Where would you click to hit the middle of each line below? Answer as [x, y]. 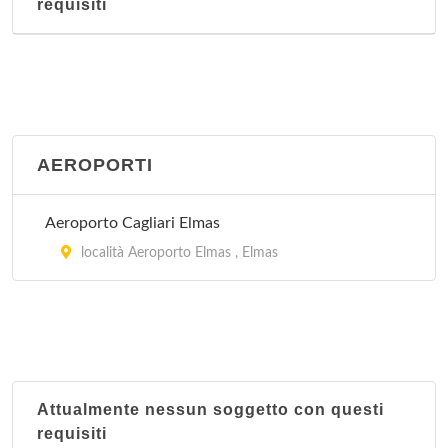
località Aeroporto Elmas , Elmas [177, 253]
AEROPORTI [95, 165]
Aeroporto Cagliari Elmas [132, 223]
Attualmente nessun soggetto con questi [210, 409]
